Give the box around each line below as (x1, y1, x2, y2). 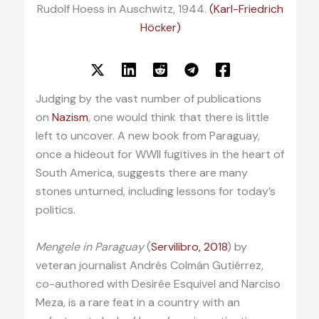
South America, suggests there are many (35, 165, 248, 181)
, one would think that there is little (88, 110, 269, 125)
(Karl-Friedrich (209, 1, 283, 17)
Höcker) (140, 20, 181, 36)
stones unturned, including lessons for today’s (35, 184, 276, 199)
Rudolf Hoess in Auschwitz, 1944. (37, 1, 209, 17)
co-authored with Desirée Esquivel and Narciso (35, 276, 281, 291)
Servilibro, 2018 (150, 239, 227, 254)
